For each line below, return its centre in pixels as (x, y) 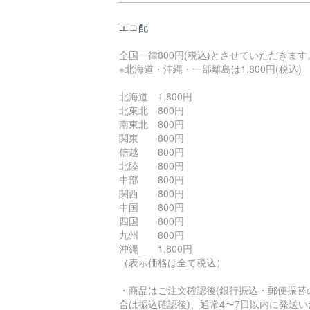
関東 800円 (152, 138)
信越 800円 (152, 152)
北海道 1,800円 (156, 96)
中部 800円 (152, 179)
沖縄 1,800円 (156, 248)
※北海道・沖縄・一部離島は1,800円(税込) (210, 69)
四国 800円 (152, 221)
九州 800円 (152, 235)
